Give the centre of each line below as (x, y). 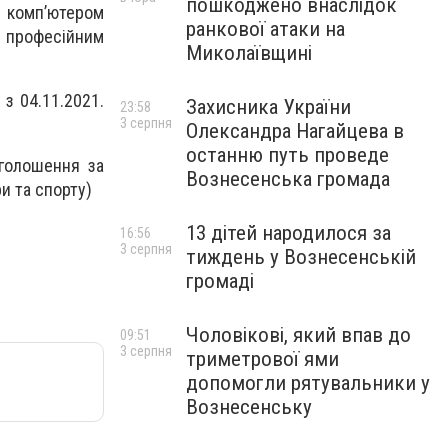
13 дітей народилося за (288, 233)
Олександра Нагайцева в (295, 131)
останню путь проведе (287, 155)
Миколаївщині (249, 53)
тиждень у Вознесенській (301, 257)
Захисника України (268, 107)
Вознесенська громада (288, 179)
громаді (220, 281)
